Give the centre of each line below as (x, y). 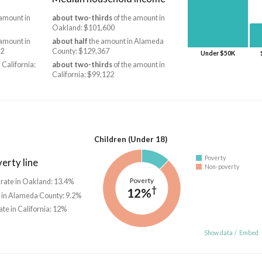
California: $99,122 (83, 75)
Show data (218, 232)
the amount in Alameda (125, 42)
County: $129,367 (80, 51)
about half (70, 42)
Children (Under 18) (131, 139)
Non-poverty (222, 166)
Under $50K (218, 54)
